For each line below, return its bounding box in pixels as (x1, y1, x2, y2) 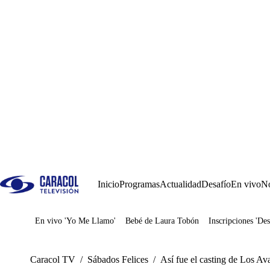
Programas (119, 179, 160, 189)
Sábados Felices (87, 254, 148, 265)
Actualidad (160, 179, 201, 189)
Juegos (53, 220, 79, 230)
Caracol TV (30, 254, 75, 265)
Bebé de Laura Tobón (125, 216, 199, 225)
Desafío (201, 179, 231, 189)
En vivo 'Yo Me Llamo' (35, 216, 116, 225)
